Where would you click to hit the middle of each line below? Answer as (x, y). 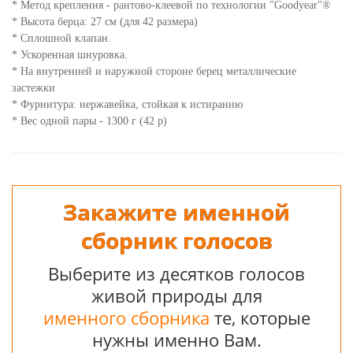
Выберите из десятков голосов (176, 274)
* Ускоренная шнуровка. (71, 55)
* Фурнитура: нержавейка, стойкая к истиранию (127, 105)
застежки (35, 88)
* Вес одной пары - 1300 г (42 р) (89, 121)
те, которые (260, 318)
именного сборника (126, 318)
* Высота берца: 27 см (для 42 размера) (105, 22)
